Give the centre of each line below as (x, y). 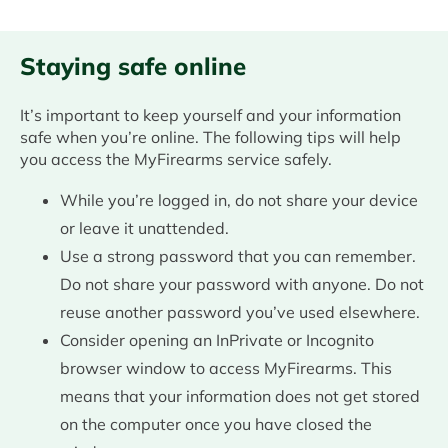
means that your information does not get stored (240, 396)
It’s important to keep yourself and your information (210, 115)
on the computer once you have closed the (216, 424)
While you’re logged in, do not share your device (239, 200)
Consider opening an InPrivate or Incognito (217, 340)
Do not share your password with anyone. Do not (242, 284)
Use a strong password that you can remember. (238, 256)
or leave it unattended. (144, 228)
